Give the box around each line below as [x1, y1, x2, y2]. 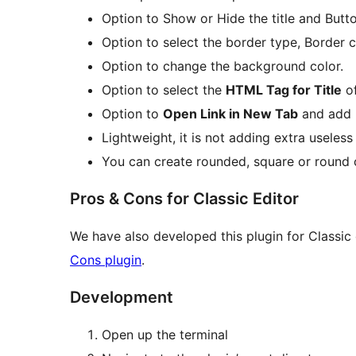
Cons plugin [70, 252, 141, 269]
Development [70, 288, 173, 308]
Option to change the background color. [102, 58, 343, 75]
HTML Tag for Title [226, 82, 342, 99]
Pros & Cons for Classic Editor [70, 189, 299, 209]
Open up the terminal [102, 327, 228, 343]
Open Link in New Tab [163, 106, 298, 122]
